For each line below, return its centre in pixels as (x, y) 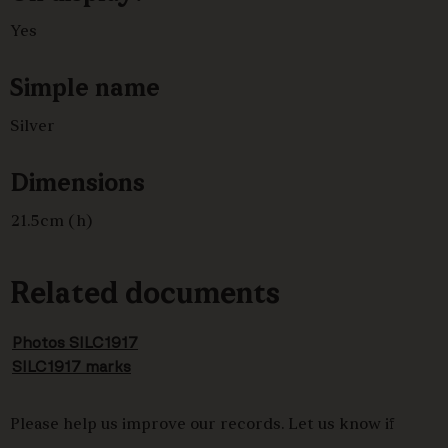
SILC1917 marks (71, 367)
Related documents (145, 296)
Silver (32, 127)
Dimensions (77, 185)
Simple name (85, 90)
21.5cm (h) (51, 222)
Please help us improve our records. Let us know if (202, 424)
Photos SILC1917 (75, 343)
